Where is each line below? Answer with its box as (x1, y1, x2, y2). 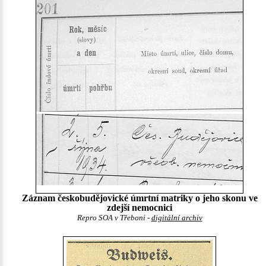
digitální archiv (151, 213, 202, 222)
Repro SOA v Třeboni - (77, 213, 151, 222)
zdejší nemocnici (107, 202, 172, 213)
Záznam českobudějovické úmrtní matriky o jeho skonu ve (21, 192, 258, 203)
